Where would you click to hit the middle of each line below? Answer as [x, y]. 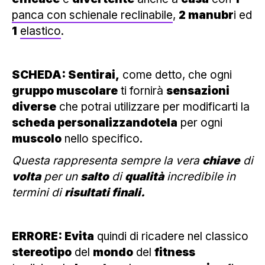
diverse [34, 106]
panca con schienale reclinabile [92, 15]
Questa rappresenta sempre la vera [107, 160]
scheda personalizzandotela [95, 122]
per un [61, 176]
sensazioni [198, 91]
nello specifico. [102, 138]
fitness [175, 252]
